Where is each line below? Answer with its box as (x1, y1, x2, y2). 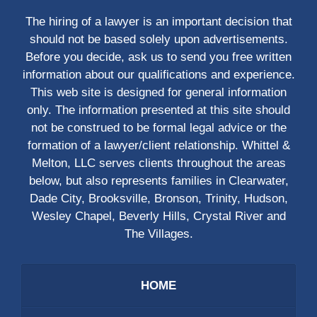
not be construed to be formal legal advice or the (30, 121, 287, 135)
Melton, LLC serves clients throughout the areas (31, 156, 286, 171)
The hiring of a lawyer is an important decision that (25, 15, 292, 29)
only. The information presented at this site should (27, 103, 290, 117)
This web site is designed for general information (30, 86, 287, 100)
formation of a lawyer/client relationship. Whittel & (27, 139, 290, 153)
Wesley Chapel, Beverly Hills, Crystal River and (31, 209, 286, 224)
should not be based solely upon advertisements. (29, 33, 288, 47)
